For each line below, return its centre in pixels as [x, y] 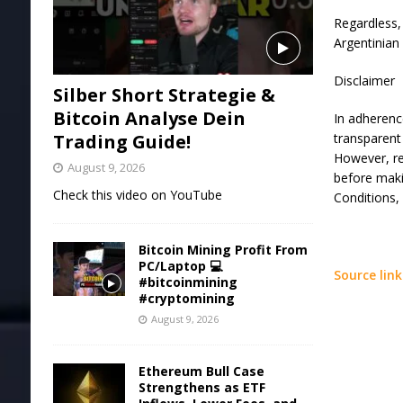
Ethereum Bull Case [201, 372]
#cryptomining [186, 299]
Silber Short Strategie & [164, 95]
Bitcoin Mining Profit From [223, 250]
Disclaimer [365, 81]
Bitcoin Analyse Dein [149, 119]
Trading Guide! [121, 142]
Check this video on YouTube [137, 195]
